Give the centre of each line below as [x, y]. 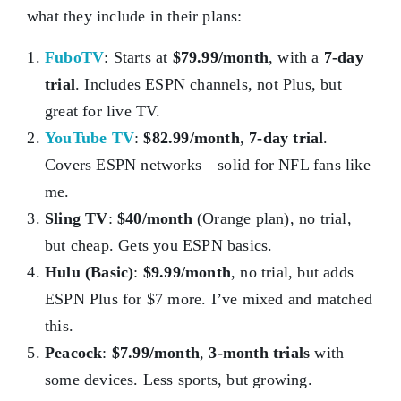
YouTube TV [90, 138]
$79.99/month [221, 58]
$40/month [155, 219]
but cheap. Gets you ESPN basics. [159, 246]
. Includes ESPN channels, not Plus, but [209, 85]
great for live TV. [103, 111]
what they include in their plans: [135, 17]
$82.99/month [192, 138]
